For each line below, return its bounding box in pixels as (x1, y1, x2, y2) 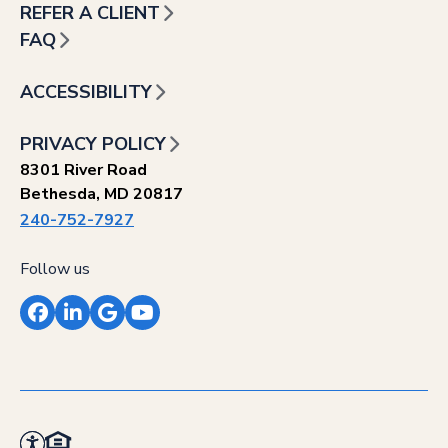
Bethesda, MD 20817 (20, 183, 183, 206)
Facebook (36, 312, 122, 340)
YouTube (141, 312, 220, 340)
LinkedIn (71, 312, 149, 340)
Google (106, 312, 172, 340)
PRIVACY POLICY (20, 132, 166, 157)
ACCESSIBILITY (20, 80, 152, 105)
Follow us (20, 258, 90, 281)
